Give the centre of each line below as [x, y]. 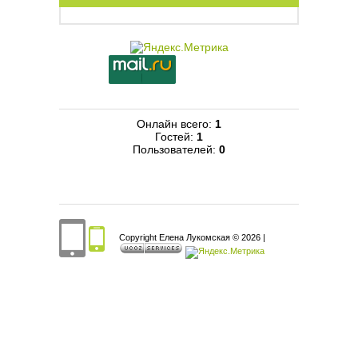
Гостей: [176, 136]
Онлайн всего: [176, 123]
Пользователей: [176, 149]
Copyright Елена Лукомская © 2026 [190, 237]
